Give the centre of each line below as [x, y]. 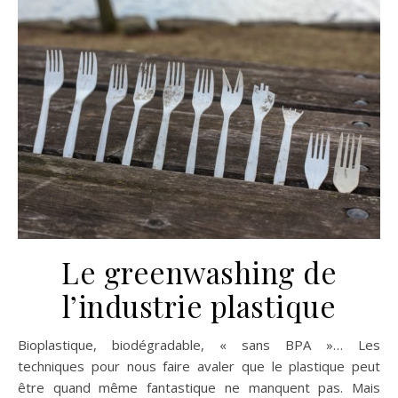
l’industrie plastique [199, 305]
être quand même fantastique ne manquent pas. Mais [199, 387]
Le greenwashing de [199, 271]
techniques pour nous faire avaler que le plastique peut [199, 366]
